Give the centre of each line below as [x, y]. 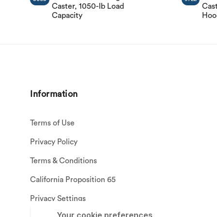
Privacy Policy [54, 142]
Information [54, 94]
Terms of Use [53, 123]
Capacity [67, 15]
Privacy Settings [58, 199]
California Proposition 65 [73, 180]
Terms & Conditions [64, 161]
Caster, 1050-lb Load [88, 6]
